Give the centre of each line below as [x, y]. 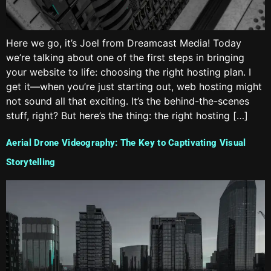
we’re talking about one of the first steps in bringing [125, 58]
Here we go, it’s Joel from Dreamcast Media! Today [124, 43]
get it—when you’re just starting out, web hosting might [134, 87]
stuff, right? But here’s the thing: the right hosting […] [127, 116]
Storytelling [31, 162]
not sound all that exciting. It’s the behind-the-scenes [128, 101]
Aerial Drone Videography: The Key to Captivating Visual [126, 142]
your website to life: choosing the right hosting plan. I [129, 72]
